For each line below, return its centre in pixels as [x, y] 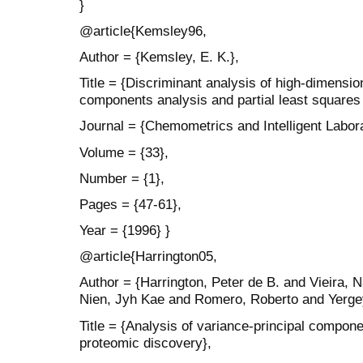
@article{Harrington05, [148, 256]
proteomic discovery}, [145, 342]
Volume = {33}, [124, 152]
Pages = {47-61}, [130, 204]
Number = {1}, [122, 178]
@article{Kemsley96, [143, 30]
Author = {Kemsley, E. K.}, [159, 56]
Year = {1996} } [125, 231]
